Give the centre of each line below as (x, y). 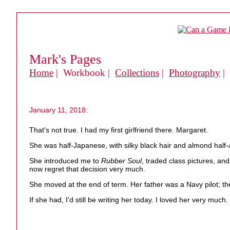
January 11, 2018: (59, 110)
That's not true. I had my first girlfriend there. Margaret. (119, 130)
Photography (195, 73)
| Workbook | (84, 73)
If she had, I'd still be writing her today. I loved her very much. (129, 200)
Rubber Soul (121, 161)
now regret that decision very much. (87, 169)
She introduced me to (65, 161)
